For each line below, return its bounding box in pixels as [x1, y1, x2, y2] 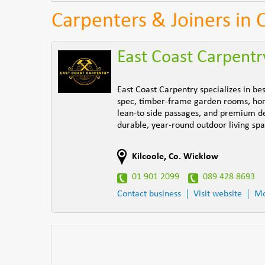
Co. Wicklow [169, 151, 218, 161]
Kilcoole [132, 151, 164, 161]
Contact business [117, 189, 181, 199]
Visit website [193, 189, 242, 199]
